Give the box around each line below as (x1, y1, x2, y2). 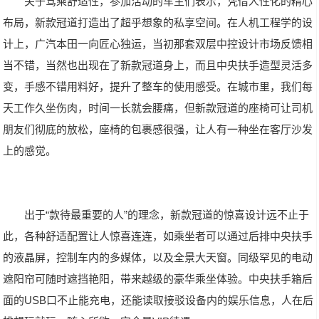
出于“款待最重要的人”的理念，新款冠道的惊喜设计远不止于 (24, 209, 310, 221)
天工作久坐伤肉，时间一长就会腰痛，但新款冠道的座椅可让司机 (3, 102, 313, 114)
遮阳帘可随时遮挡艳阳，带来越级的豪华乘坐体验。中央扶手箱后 (3, 273, 313, 285)
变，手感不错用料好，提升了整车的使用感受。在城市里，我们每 (3, 80, 313, 93)
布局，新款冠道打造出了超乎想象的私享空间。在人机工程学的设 (3, 16, 313, 28)
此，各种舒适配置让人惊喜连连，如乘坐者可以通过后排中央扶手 (3, 230, 313, 242)
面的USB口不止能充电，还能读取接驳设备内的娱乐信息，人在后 (3, 294, 314, 306)
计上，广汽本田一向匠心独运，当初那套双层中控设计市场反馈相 (3, 38, 313, 50)
